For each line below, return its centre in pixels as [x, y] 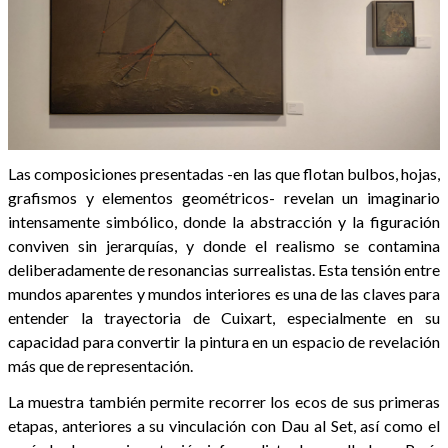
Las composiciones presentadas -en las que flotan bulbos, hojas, [224, 173]
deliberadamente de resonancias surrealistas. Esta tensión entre [224, 269]
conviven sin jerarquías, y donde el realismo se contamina [224, 245]
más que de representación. [100, 365]
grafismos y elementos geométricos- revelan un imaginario [224, 197]
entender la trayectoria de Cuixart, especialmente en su [224, 317]
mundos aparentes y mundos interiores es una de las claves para [224, 293]
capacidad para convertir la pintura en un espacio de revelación [224, 341]
